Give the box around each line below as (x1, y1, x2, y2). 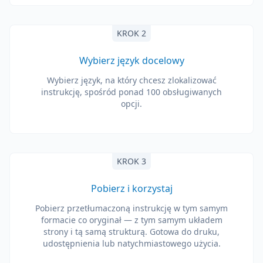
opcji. (121, 98, 142, 109)
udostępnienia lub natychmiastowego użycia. (42, 238, 221, 249)
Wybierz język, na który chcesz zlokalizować (46, 75, 217, 86)
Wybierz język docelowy (79, 54, 184, 67)
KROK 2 (117, 28, 146, 39)
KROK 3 (117, 156, 146, 167)
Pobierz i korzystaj (90, 182, 173, 195)
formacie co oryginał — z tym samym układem (41, 214, 222, 225)
